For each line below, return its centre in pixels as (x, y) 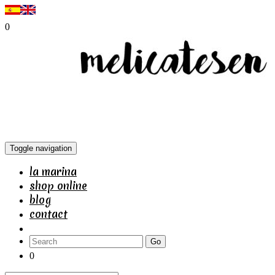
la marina (53, 172)
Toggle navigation (41, 148)
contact (48, 214)
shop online (58, 186)
